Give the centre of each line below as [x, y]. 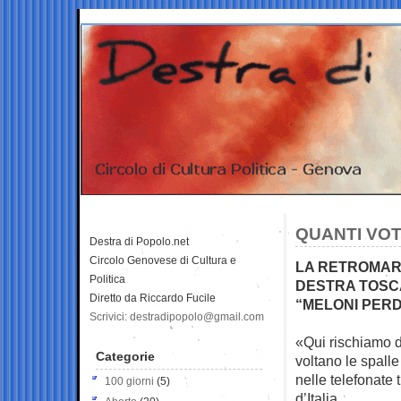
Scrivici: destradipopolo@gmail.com [177, 316]
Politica [107, 279]
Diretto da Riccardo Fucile [153, 298]
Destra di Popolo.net [139, 241]
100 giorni [129, 381]
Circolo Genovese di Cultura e [163, 260]
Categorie [125, 356]
